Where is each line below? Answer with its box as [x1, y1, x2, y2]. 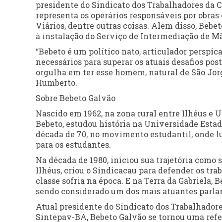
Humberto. [36, 77, 77, 88]
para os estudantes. [36, 139, 111, 150]
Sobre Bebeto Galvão [36, 93, 115, 103]
